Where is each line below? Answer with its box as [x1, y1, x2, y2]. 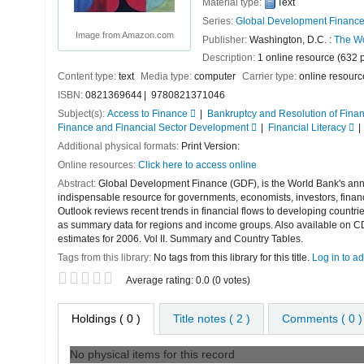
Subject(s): [58, 108, 107, 120]
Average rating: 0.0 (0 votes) [126, 274, 250, 286]
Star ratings [57, 271, 123, 285]
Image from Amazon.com [75, 29, 174, 40]
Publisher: [202, 33, 249, 45]
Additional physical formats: [58, 141, 181, 153]
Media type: [140, 71, 194, 83]
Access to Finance [107, 108, 188, 120]
